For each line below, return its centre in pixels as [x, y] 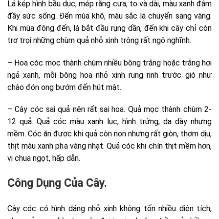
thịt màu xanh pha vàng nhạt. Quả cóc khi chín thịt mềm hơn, [109, 146]
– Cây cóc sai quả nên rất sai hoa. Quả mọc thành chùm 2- [109, 109]
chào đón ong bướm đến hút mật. [64, 87]
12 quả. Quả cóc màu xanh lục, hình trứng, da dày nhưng [109, 122]
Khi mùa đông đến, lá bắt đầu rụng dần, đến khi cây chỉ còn [109, 28]
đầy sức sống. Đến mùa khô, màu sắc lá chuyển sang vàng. [109, 16]
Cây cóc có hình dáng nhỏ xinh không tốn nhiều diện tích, [109, 208]
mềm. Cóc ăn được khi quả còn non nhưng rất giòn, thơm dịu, [109, 134]
